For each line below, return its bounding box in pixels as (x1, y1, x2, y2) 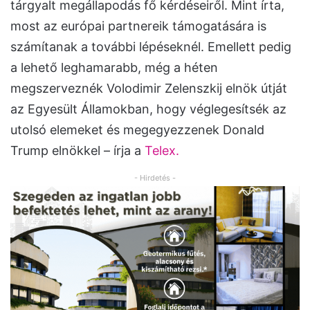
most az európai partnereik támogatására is (10, 19, 266, 34)
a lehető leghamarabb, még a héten (10, 60, 218, 75)
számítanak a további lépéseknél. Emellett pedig (10, 39, 291, 55)
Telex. (141, 143, 179, 158)
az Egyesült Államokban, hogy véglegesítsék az (10, 102, 286, 117)
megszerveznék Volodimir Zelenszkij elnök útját (10, 81, 287, 96)
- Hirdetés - (134, 173, 176, 183)
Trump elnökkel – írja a (10, 143, 141, 158)
